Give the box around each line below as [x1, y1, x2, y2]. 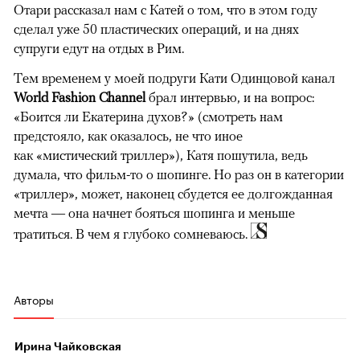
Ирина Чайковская [14, 341, 121, 353]
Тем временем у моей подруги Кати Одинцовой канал [14, 70, 335, 87]
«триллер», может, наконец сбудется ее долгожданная [14, 186, 333, 202]
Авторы [14, 290, 54, 309]
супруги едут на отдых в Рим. [14, 40, 184, 57]
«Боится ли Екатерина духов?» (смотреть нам [14, 108, 283, 125]
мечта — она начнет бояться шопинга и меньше [14, 205, 295, 222]
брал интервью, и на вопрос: [145, 89, 314, 106]
